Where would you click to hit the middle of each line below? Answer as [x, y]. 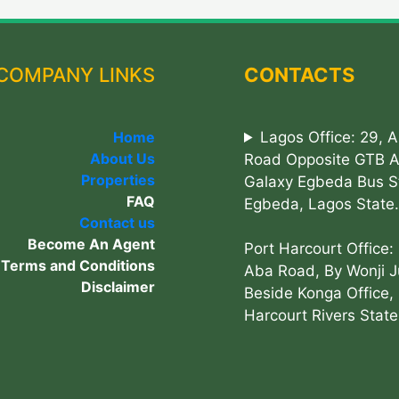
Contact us [117, 223]
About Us [122, 159]
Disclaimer [118, 287]
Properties [118, 180]
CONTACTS [299, 75]
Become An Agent [91, 244]
